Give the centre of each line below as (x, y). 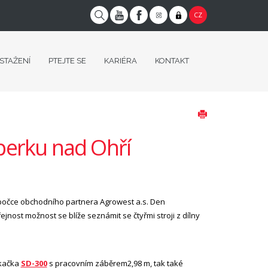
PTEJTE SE (67, 61)
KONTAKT (172, 61)
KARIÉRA (121, 61)
